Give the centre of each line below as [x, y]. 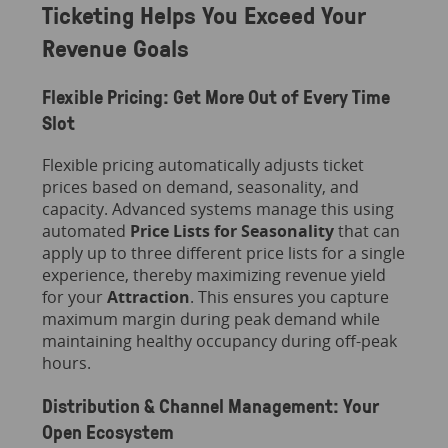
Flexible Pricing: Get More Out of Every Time [215, 96]
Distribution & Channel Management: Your [210, 406]
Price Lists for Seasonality [231, 231]
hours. [66, 363]
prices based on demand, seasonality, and [200, 187]
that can [366, 231]
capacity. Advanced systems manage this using [217, 209]
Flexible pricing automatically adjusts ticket [202, 165]
